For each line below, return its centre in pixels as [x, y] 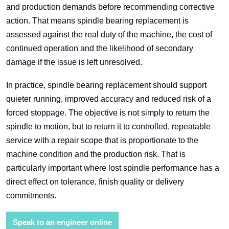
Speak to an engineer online [62, 222]
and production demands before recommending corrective [110, 7]
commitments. [31, 196]
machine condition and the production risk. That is [96, 154]
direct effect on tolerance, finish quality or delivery [95, 182]
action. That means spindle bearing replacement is [97, 21]
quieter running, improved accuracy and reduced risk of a [109, 99]
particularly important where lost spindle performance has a [113, 168]
